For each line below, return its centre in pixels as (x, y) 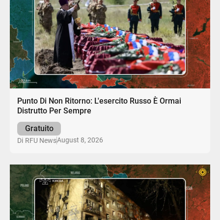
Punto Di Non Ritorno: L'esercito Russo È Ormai (99, 101)
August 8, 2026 (80, 140)
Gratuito (39, 128)
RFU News (41, 140)
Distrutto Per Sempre (55, 111)
